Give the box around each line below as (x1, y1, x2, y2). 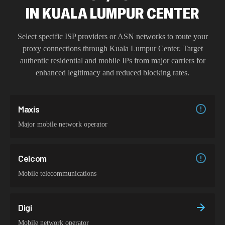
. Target (178, 44, 203, 53)
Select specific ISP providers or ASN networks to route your (17, 32, 208, 41)
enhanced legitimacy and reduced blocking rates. (36, 68, 189, 77)
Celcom (18, 153, 47, 164)
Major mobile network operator (18, 121, 107, 128)
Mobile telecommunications (18, 170, 96, 177)
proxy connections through (22, 44, 109, 53)
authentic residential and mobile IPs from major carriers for (20, 56, 205, 65)
